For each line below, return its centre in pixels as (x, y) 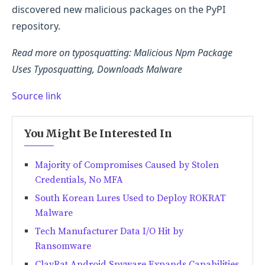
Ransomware (63, 246)
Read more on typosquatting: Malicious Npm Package (122, 52)
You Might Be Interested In (98, 133)
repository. (36, 26)
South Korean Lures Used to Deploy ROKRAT (130, 198)
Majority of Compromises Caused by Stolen (127, 165)
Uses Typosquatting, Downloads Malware (97, 69)
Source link (37, 96)
